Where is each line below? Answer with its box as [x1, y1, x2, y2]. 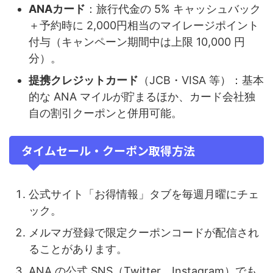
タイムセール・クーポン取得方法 [21, 142, 195, 159]
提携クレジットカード [29, 73, 138, 87]
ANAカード [29, 2, 85, 15]
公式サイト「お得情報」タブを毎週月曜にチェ [29, 187, 259, 200]
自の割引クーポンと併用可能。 [29, 106, 182, 119]
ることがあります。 [29, 242, 127, 255]
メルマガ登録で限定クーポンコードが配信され [29, 225, 259, 239]
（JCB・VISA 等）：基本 [138, 73, 264, 87]
